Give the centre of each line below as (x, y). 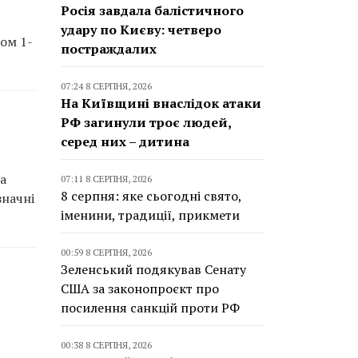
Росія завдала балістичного (152, 10)
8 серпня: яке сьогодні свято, (151, 196)
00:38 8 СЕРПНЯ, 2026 (106, 345)
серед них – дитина (125, 141)
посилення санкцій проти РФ (150, 308)
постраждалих (109, 49)
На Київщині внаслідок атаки (161, 103)
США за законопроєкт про (140, 288)
